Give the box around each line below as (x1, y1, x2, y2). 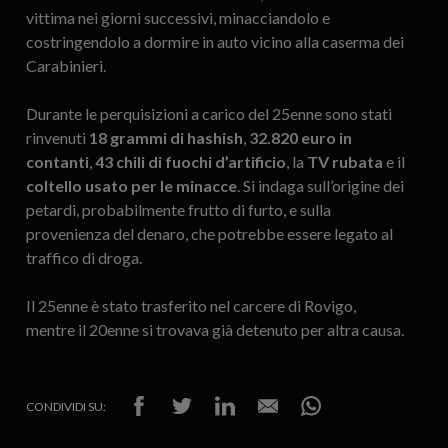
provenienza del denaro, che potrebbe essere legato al (25, 224, 393, 244)
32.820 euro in (248, 128, 352, 148)
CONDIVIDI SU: (25, 398, 106, 414)
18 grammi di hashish (88, 128, 243, 148)
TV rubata (306, 152, 383, 172)
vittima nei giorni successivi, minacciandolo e (25, 8, 330, 28)
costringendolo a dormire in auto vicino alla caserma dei (25, 32, 404, 52)
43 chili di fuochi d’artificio (94, 152, 286, 172)
